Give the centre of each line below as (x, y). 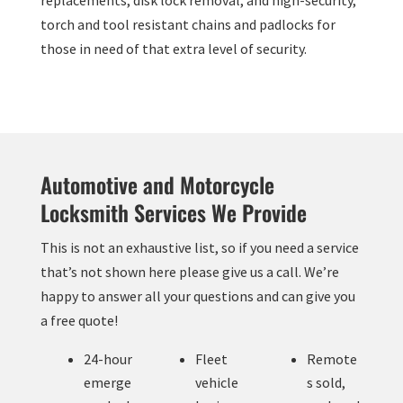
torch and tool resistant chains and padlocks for (188, 25)
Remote (332, 359)
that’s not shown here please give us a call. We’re (189, 272)
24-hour (107, 359)
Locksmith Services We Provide (173, 213)
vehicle (217, 383)
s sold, (327, 383)
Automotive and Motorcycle (157, 185)
